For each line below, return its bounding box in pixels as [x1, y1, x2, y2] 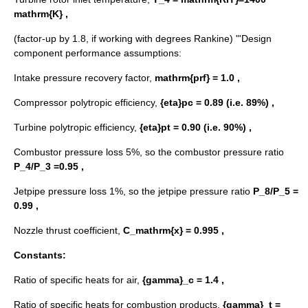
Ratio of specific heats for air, [14, 274, 142, 286]
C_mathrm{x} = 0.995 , [123, 225, 224, 236]
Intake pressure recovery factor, [14, 72, 155, 84]
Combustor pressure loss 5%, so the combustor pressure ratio [14, 146, 284, 158]
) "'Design [230, 33, 272, 45]
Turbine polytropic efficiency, [14, 122, 140, 133]
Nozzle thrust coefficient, [14, 225, 123, 236]
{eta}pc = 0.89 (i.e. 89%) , [160, 97, 274, 109]
